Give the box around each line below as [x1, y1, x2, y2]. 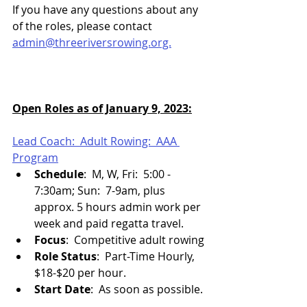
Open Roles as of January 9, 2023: [12, 101, 192, 116]
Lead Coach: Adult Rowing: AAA [12, 134, 180, 149]
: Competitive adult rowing [66, 232, 204, 247]
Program [12, 150, 58, 165]
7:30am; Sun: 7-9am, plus [34, 183, 168, 198]
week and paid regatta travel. [34, 216, 184, 231]
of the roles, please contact [12, 19, 155, 34]
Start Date [34, 282, 90, 297]
